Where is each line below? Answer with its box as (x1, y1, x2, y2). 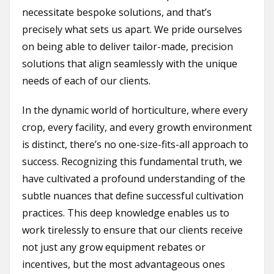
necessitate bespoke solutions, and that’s (22, 6, 212, 20)
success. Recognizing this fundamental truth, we (22, 155, 242, 169)
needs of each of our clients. (22, 74, 150, 88)
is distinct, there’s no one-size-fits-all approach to (22, 138, 248, 152)
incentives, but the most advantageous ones (22, 257, 225, 272)
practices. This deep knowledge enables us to (22, 206, 229, 220)
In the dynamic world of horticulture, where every (22, 103, 248, 117)
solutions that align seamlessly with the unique (22, 57, 237, 71)
